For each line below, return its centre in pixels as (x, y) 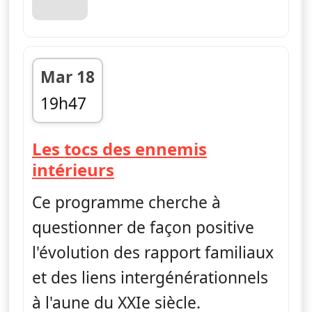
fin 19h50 (75, 127)
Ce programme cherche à (126, 202)
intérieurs (73, 169)
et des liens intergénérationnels (150, 277)
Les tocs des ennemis (119, 148)
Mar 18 (68, 77)
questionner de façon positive (143, 227)
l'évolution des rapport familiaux (153, 252)
